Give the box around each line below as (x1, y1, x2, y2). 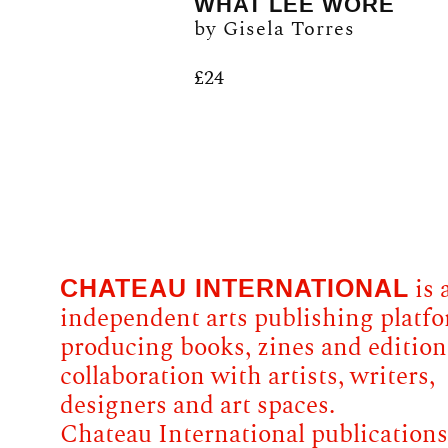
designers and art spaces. (60, 393, 335, 419)
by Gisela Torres (194, 19, 356, 40)
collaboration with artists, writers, (60, 364, 435, 390)
